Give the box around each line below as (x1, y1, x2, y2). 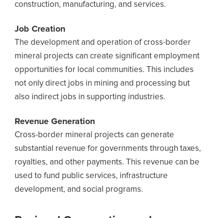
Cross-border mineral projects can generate (15, 131, 174, 139)
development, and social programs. (15, 185, 143, 194)
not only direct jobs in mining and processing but (15, 79, 190, 88)
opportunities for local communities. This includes (15, 66, 194, 74)
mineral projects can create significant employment (15, 52, 200, 60)
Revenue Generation (15, 117, 95, 126)
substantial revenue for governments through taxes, (15, 145, 201, 153)
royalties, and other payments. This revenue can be (15, 158, 200, 166)
